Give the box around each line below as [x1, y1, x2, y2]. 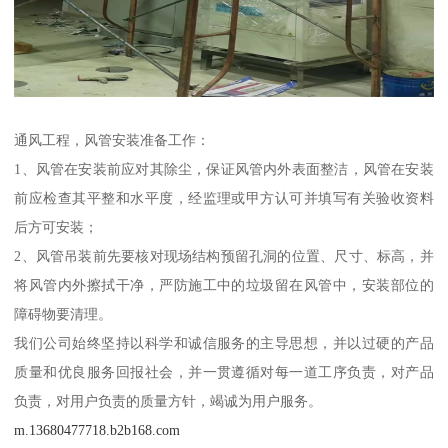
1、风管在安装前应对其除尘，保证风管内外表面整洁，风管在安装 [14, 160, 434, 177]
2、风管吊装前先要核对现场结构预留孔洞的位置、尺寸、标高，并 [14, 247, 434, 264]
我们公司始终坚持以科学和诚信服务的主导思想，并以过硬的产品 [14, 334, 434, 351]
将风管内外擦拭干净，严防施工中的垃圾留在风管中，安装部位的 [14, 276, 434, 293]
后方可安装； [14, 218, 99, 235]
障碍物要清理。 [14, 305, 113, 322]
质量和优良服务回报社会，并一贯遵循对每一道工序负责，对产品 [14, 363, 434, 380]
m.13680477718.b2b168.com [14, 421, 181, 438]
